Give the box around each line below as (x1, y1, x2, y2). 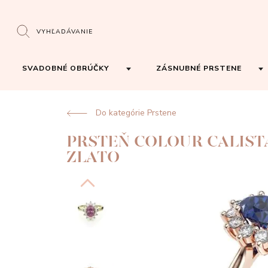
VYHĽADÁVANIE (36, 26, 93, 36)
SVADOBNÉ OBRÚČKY (22, 63, 109, 73)
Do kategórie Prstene (96, 107, 176, 118)
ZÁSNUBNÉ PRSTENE (156, 63, 242, 73)
